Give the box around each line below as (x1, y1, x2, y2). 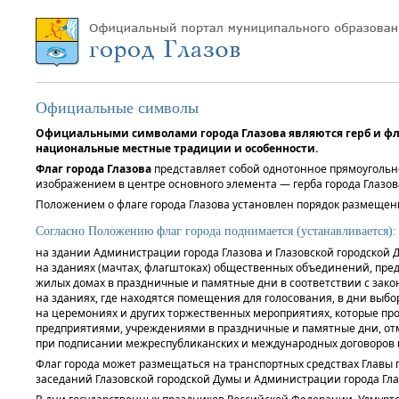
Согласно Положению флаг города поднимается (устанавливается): (36, 224, 396, 238)
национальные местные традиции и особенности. (36, 141, 318, 156)
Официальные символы (36, 99, 199, 117)
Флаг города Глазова (36, 161, 154, 176)
